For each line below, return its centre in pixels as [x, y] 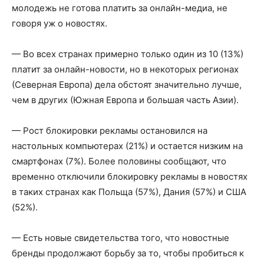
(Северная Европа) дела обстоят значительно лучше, [127, 84]
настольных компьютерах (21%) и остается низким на [127, 146]
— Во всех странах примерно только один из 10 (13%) [128, 54]
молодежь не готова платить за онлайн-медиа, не [120, 8]
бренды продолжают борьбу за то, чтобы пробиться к [128, 253]
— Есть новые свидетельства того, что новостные [121, 237]
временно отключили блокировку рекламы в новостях [130, 176]
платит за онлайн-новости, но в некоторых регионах [125, 69]
